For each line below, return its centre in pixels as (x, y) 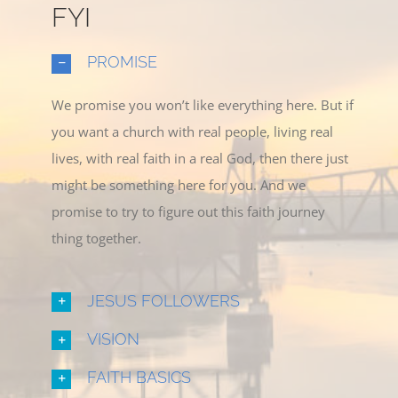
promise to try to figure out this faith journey (189, 211)
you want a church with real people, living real (193, 131)
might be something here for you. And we (179, 184)
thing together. (97, 238)
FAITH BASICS (139, 378)
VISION (114, 338)
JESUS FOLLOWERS (164, 300)
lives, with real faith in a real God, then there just (200, 158)
